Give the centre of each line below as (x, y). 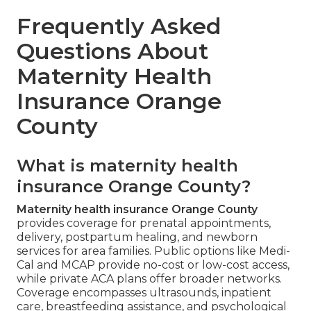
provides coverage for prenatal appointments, (144, 223)
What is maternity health (127, 165)
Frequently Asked (119, 26)
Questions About (112, 51)
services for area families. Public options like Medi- (153, 251)
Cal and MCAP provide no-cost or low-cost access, (153, 264)
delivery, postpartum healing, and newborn (137, 237)
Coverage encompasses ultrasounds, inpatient (144, 292)
